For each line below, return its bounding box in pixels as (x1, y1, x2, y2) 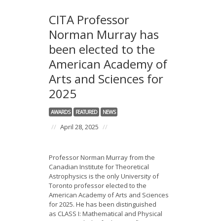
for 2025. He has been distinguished (49, 200, 156, 209)
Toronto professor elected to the (49, 181, 147, 190)
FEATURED (75, 109, 97, 115)
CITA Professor (49, 11, 129, 28)
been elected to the (49, 41, 155, 57)
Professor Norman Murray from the (49, 153, 155, 162)
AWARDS (51, 109, 70, 115)
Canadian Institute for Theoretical (49, 162, 149, 171)
